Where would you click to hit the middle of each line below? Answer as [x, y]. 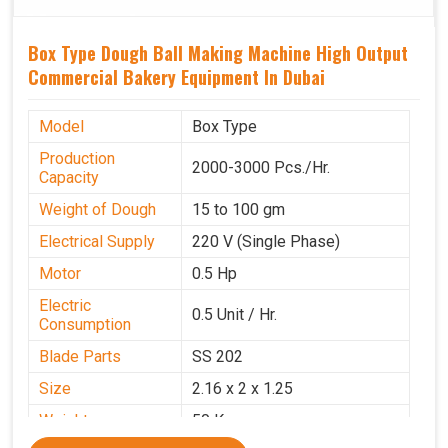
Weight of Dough [97, 210]
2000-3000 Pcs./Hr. [261, 168]
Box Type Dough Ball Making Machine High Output [218, 53]
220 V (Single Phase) [266, 242]
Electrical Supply [97, 242]
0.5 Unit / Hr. [234, 315]
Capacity [69, 178]
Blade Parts [80, 357]
